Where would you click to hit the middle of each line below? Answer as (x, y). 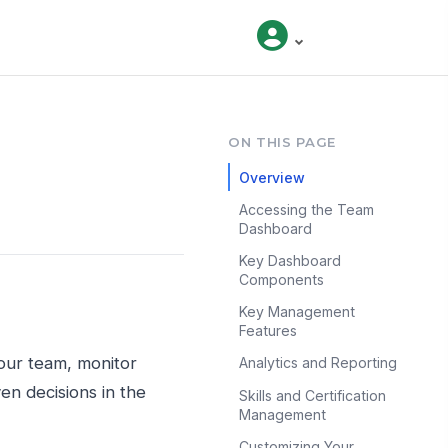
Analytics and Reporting (317, 363)
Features (267, 331)
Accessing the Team (306, 209)
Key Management (296, 312)
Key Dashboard (289, 261)
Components (281, 280)
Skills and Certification (312, 395)
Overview (271, 177)
